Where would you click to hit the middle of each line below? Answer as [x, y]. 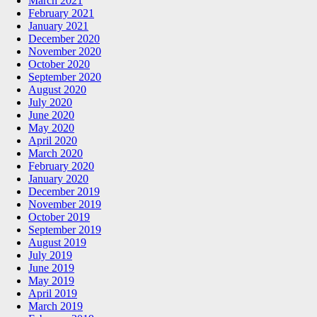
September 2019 [65, 229]
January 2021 [58, 25]
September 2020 [65, 76]
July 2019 [50, 255]
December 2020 [64, 38]
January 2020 [58, 178]
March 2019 [56, 306]
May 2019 [51, 280]
